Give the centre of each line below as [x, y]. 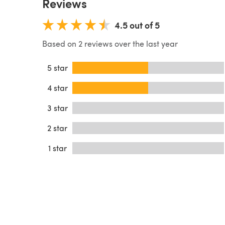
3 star [57, 107]
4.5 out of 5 [137, 25]
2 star [57, 128]
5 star [57, 67]
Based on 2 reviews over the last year [110, 43]
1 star [57, 148]
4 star [57, 87]
